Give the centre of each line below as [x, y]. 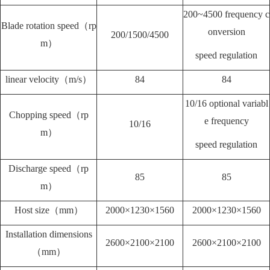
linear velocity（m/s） [49, 80]
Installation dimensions [49, 234]
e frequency [226, 121]
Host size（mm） [49, 210]
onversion [226, 32]
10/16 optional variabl [226, 104]
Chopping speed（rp [49, 115]
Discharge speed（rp [49, 169]
